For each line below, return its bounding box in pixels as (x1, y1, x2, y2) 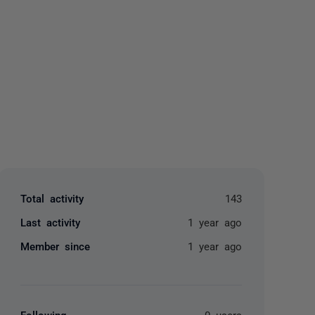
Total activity (20, 193, 84, 203)
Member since (20, 240, 91, 251)
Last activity (20, 217, 81, 227)
